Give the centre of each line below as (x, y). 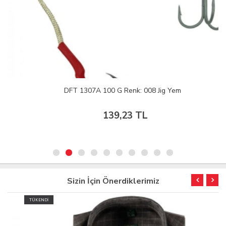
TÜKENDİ (23, 200)
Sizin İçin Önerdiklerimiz (113, 181)
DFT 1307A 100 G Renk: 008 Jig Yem (113, 91)
